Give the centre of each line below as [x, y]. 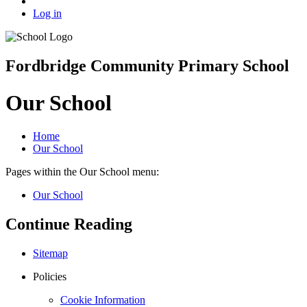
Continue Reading [69, 224]
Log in [47, 14]
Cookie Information [103, 299]
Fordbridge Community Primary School [147, 66]
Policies [50, 276]
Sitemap [50, 253]
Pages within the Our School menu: [82, 172]
